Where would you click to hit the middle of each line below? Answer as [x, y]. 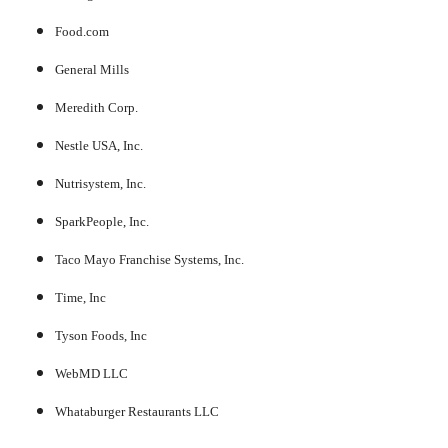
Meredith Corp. [96, 108]
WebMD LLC [91, 374]
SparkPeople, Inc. [102, 222]
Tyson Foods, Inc [101, 336]
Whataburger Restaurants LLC [137, 412]
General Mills [92, 70]
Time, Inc [80, 298]
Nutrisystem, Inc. [100, 184]
